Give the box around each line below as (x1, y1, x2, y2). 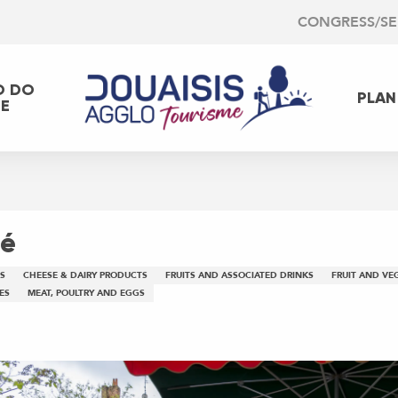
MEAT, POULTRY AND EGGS (28, 287, 145, 300)
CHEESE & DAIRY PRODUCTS (23, 269, 147, 283)
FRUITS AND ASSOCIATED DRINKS (165, 269, 314, 283)
